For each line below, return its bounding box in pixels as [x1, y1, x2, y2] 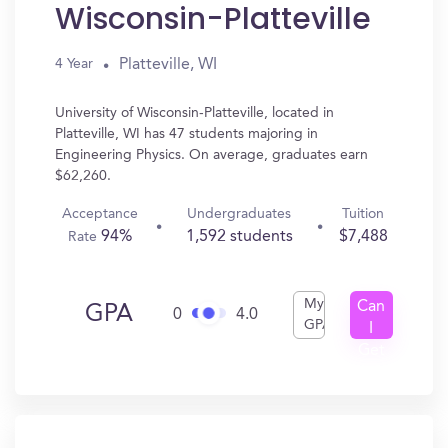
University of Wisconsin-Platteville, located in [55, 106, 334, 120]
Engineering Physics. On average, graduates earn [55, 148, 368, 162]
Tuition [342, 207, 385, 221]
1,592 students [185, 229, 293, 245]
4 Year [55, 57, 93, 71]
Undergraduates [187, 207, 292, 221]
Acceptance [62, 207, 139, 221]
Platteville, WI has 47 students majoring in [55, 127, 318, 141]
